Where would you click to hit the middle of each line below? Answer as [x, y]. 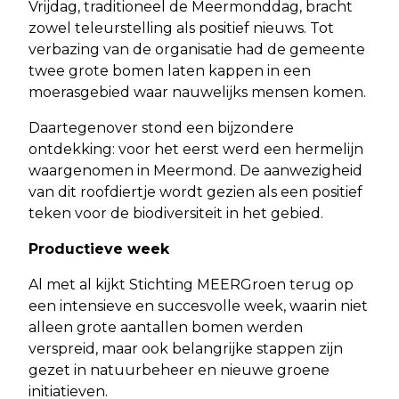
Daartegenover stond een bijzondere [161, 128]
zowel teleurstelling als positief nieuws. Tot [181, 28]
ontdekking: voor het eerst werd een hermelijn [196, 150]
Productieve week [99, 249]
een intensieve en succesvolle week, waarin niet [198, 306]
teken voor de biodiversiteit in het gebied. [176, 214]
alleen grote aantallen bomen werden [166, 328]
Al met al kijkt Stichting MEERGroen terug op [191, 285]
